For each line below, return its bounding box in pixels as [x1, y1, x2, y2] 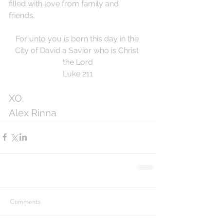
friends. [9, 10, 36, 20]
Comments [10, 196, 40, 206]
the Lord [63, 57, 93, 67]
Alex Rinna [9, 107, 56, 119]
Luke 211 [63, 69, 93, 78]
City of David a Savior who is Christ [15, 45, 141, 55]
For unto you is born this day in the [15, 34, 141, 43]
